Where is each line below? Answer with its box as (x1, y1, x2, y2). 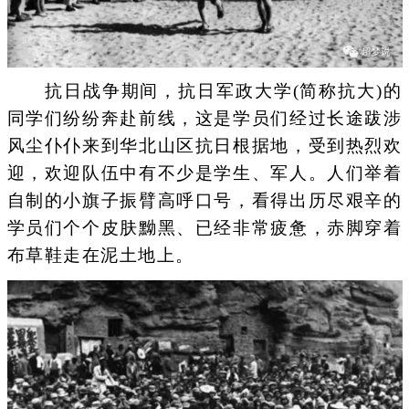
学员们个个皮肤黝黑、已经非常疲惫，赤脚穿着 (6, 218, 403, 238)
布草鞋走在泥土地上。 (6, 246, 194, 266)
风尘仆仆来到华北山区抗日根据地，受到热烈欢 (6, 136, 403, 156)
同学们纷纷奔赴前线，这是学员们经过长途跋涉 (6, 109, 403, 129)
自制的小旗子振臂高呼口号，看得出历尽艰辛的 (6, 191, 403, 211)
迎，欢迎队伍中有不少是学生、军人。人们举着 (6, 163, 403, 184)
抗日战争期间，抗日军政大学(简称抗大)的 (6, 81, 403, 101)
